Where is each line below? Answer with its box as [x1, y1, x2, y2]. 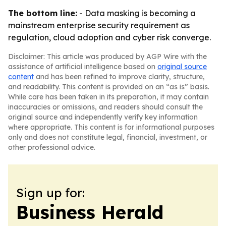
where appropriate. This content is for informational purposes [8, 123, 214, 132]
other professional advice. [8, 143, 95, 152]
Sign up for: [16, 185, 85, 200]
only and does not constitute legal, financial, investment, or [8, 133, 207, 142]
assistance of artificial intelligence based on [8, 62, 157, 71]
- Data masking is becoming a [77, 8, 196, 18]
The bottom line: [8, 8, 77, 18]
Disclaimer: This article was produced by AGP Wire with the [8, 52, 207, 61]
